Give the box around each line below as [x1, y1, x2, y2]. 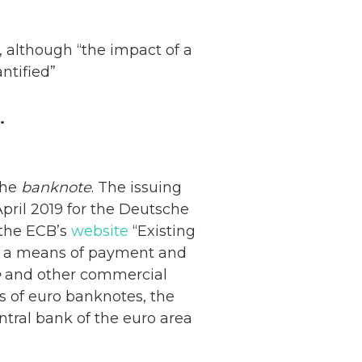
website [71, 221, 133, 240]
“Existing [133, 221, 196, 240]
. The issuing [91, 178, 182, 196]
